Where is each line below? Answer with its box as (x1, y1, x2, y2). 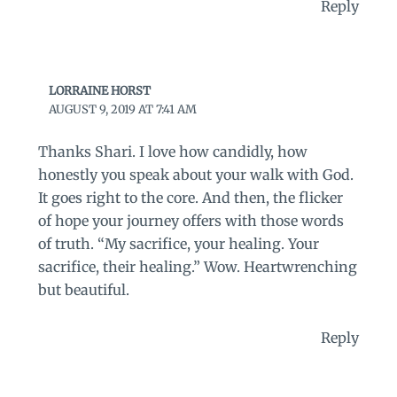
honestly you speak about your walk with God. (37, 165, 354, 183)
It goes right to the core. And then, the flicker (37, 188, 343, 206)
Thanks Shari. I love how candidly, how (37, 142, 307, 160)
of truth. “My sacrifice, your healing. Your (37, 234, 319, 253)
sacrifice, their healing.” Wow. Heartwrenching (37, 257, 357, 276)
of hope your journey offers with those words (37, 211, 344, 230)
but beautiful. (37, 280, 129, 299)
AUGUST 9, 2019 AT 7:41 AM (49, 102, 198, 118)
